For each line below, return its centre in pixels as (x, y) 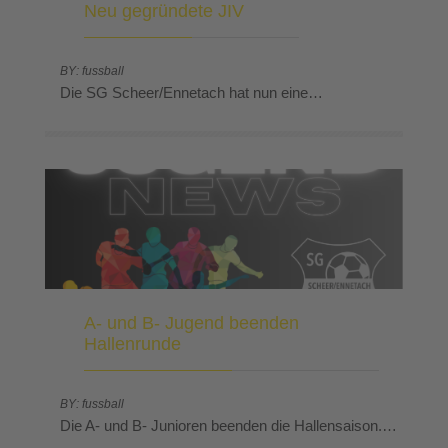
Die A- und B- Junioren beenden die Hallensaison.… (228, 425)
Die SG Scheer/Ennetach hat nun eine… (191, 92)
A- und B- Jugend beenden (191, 322)
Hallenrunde (132, 343)
